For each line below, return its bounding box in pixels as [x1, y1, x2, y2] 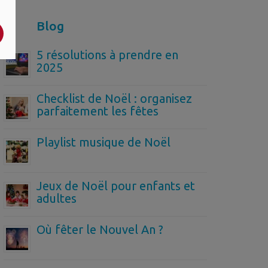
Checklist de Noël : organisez [36, 91, 192, 105]
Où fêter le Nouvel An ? [36, 222, 163, 236]
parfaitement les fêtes [36, 103, 159, 118]
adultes [36, 191, 77, 205]
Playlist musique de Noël [36, 135, 170, 149]
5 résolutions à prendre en [36, 47, 178, 62]
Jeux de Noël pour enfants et [36, 178, 195, 193]
